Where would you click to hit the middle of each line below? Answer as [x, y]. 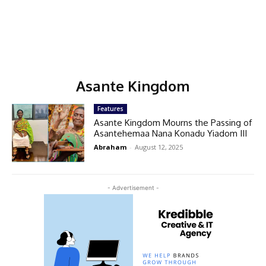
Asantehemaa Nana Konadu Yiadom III [171, 133]
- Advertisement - [133, 187]
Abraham [110, 147]
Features [111, 109]
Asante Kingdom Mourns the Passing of [173, 123]
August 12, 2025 [159, 147]
